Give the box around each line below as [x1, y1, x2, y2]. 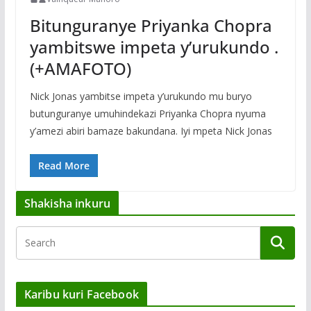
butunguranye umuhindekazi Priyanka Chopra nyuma [29, 107, 266, 121]
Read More [37, 159, 90, 173]
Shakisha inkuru [24, 196, 111, 212]
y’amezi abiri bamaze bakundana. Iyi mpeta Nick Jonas [29, 124, 272, 138]
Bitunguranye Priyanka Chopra [29, 14, 272, 37]
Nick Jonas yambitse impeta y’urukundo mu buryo [29, 90, 252, 103]
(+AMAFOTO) [29, 57, 131, 81]
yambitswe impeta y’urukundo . [29, 35, 278, 59]
